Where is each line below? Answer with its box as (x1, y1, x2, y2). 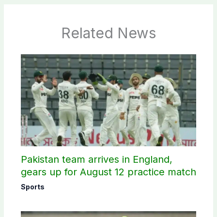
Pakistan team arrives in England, (20, 154, 172, 166)
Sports (20, 183, 45, 191)
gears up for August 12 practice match (20, 166, 196, 178)
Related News (61, 24, 156, 42)
